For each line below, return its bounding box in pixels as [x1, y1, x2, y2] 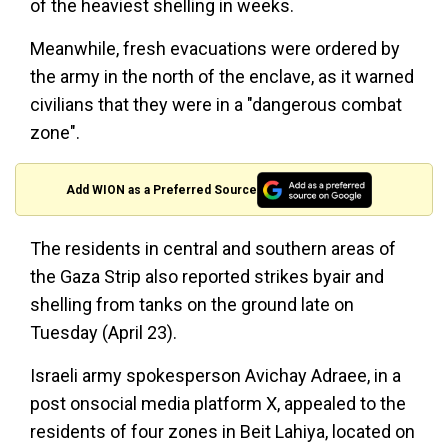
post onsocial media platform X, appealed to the [30, 393, 406, 415]
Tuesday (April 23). [30, 322, 177, 344]
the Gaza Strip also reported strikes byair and [30, 266, 384, 288]
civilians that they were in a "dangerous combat [30, 94, 402, 115]
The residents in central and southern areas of [30, 238, 396, 260]
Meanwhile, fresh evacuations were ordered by [30, 38, 400, 59]
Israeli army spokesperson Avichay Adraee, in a [30, 365, 401, 387]
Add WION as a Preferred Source [66, 182, 258, 197]
